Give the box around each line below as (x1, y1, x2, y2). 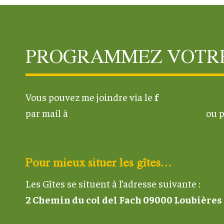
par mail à (25, 106, 70, 119)
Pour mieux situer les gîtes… (25, 152, 171, 170)
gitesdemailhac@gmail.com (70, 106, 204, 119)
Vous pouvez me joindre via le (25, 90, 154, 103)
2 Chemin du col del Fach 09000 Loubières (25, 192, 222, 205)
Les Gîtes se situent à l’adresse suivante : (25, 176, 200, 189)
